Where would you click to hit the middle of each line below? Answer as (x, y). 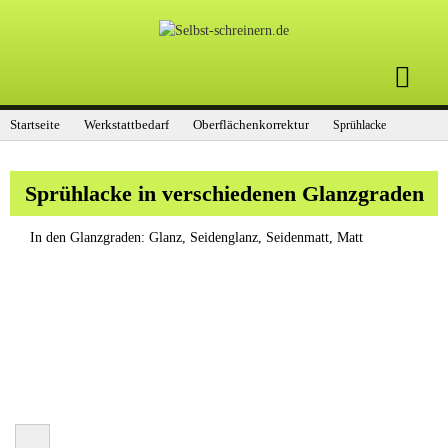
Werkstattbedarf (126, 125)
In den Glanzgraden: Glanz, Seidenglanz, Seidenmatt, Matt (196, 237)
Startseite (35, 125)
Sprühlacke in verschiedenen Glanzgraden (224, 193)
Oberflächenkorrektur (251, 125)
